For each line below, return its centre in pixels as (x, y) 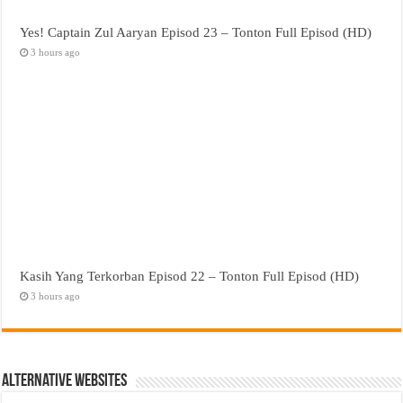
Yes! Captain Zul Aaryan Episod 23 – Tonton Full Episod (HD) (196, 31)
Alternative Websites (65, 382)
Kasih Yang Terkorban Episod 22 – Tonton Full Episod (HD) (190, 276)
